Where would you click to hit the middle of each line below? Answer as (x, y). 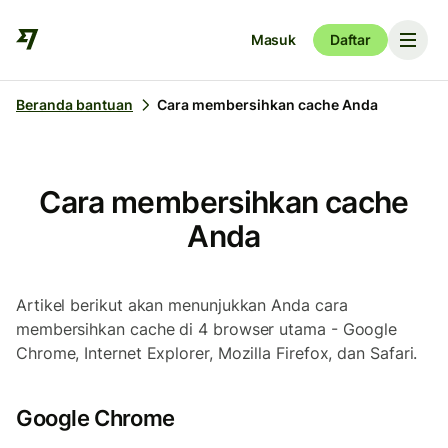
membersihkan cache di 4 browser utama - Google (207, 329)
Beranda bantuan (74, 104)
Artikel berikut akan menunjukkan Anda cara (182, 305)
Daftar (350, 39)
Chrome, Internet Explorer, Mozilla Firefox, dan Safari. (219, 353)
